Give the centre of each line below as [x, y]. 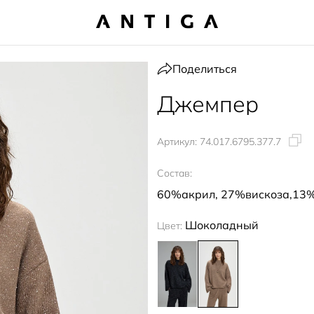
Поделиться [205, 69]
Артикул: [177, 141]
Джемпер [208, 104]
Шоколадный [222, 225]
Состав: [175, 173]
